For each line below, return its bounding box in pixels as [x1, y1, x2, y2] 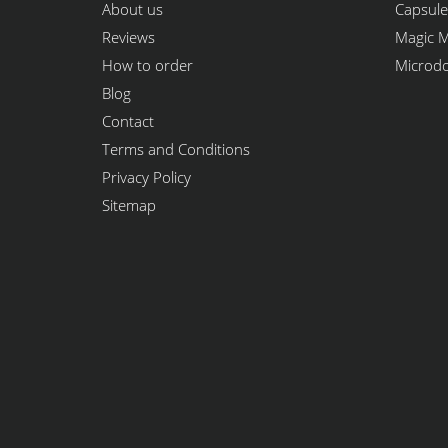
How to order [102, 55, 193, 75]
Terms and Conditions [102, 139, 250, 159]
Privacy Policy [102, 167, 191, 187]
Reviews [102, 27, 155, 47]
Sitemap [102, 195, 156, 215]
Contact [102, 111, 154, 131]
